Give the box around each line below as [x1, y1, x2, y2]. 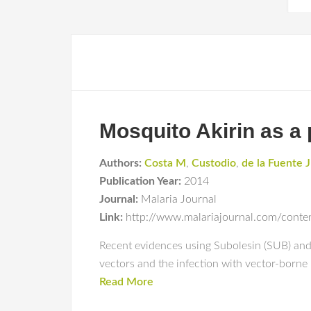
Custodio [192, 158, 236, 169]
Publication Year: [99, 176, 181, 187]
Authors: [99, 158, 142, 169]
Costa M [144, 158, 186, 169]
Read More [99, 276, 153, 287]
